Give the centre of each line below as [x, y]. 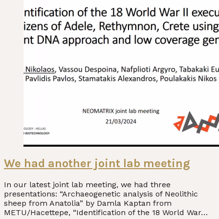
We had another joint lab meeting [97, 164]
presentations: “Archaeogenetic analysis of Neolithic [101, 194]
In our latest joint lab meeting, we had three [87, 185]
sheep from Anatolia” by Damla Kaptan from [88, 203]
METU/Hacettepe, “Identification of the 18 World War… [106, 213]
